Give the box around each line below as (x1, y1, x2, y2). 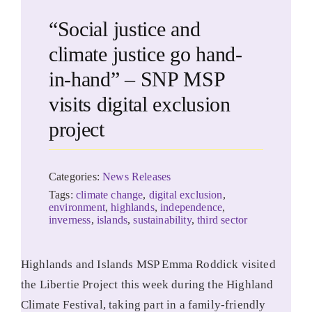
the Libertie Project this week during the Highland (20, 278, 274, 292)
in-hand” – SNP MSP (48, 68, 225, 91)
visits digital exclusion (48, 93, 231, 116)
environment (48, 201, 105, 214)
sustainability (133, 214, 192, 226)
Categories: (48, 171, 103, 183)
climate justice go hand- (48, 42, 242, 66)
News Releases (102, 171, 171, 183)
